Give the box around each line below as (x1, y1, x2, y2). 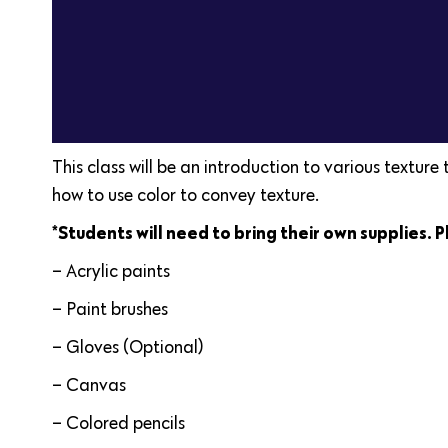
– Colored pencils (52, 412, 185, 435)
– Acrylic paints (52, 260, 170, 283)
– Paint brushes (52, 298, 168, 321)
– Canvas (52, 374, 126, 397)
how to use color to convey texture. (52, 184, 319, 207)
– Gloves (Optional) (52, 336, 203, 359)
